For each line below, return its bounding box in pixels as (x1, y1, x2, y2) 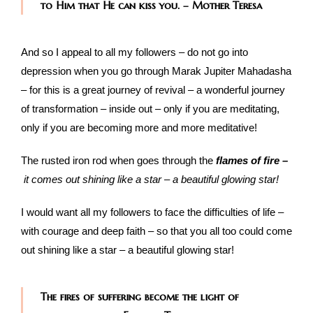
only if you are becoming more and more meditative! (21, 122, 257, 134)
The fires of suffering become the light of (41, 290, 239, 304)
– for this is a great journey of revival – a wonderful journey (21, 84, 285, 96)
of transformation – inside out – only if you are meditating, (21, 103, 279, 115)
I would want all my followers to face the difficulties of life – (21, 206, 284, 219)
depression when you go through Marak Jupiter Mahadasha (21, 65, 291, 78)
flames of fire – (216, 154, 288, 167)
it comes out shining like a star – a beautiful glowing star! (24, 173, 279, 186)
